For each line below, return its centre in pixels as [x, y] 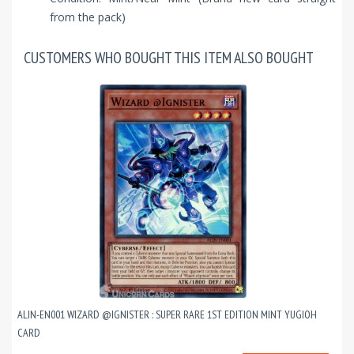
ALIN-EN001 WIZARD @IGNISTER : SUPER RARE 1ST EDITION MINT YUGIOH [167, 315]
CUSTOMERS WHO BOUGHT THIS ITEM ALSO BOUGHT [169, 58]
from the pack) [88, 17]
